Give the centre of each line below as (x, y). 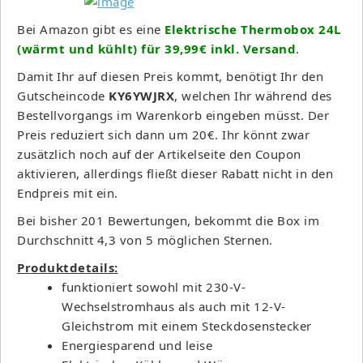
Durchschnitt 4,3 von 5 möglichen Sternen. (145, 239)
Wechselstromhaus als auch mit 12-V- (174, 306)
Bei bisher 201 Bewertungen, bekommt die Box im (168, 220)
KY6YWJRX (141, 95)
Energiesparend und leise (137, 345)
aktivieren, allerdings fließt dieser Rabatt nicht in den (175, 173)
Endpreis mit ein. (68, 192)
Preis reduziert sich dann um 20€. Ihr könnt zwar (163, 134)
